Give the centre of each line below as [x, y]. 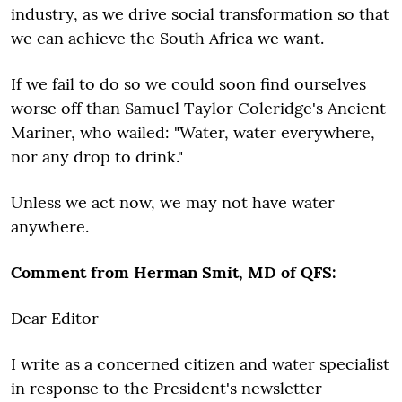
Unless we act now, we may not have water [173, 202]
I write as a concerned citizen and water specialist [200, 364]
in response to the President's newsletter [166, 388]
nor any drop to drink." [97, 157]
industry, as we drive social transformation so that [200, 14]
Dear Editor [55, 318]
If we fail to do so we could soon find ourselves [188, 84]
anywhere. [50, 227]
